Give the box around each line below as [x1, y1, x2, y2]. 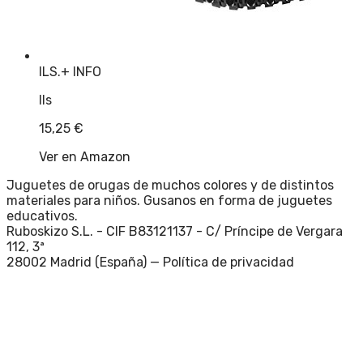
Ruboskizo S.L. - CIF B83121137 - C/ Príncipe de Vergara [6, 224, 343, 240]
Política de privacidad [163, 254, 294, 271]
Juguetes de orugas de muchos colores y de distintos [6, 177, 334, 194]
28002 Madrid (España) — [6, 254, 160, 271]
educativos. [6, 208, 78, 224]
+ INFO [61, 64, 101, 80]
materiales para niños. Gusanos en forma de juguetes [6, 193, 332, 209]
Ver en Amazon [39, 149, 130, 165]
